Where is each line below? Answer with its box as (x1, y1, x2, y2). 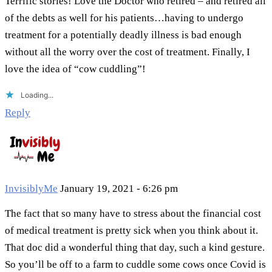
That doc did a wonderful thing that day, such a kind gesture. (5, 242, 265, 254)
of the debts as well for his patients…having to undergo (5, 12, 243, 24)
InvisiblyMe (5, 183, 58, 195)
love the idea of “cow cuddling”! (5, 63, 146, 75)
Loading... (21, 90, 53, 100)
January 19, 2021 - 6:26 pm (60, 183, 178, 195)
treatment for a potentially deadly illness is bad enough (5, 29, 242, 41)
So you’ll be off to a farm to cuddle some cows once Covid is (5, 259, 266, 271)
